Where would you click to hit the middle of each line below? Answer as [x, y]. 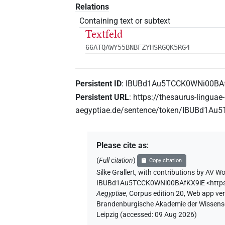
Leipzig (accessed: [126, 215]
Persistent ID [99, 83]
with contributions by [171, 173]
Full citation [116, 161]
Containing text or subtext [125, 21]
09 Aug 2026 [175, 215]
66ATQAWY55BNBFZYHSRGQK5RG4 [138, 47]
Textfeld [104, 34]
